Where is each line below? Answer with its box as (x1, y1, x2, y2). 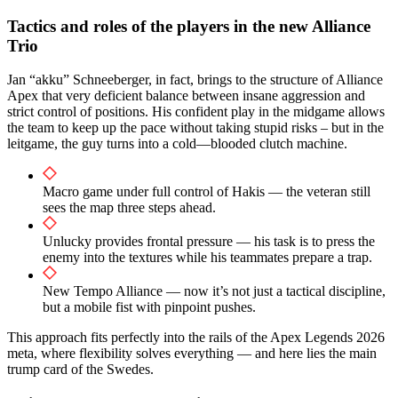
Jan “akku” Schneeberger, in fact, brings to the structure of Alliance (7, 72, 383, 88)
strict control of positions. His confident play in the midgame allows (7, 104, 385, 120)
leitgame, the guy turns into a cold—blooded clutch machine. (7, 136, 347, 152)
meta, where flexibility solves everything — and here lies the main (7, 346, 377, 362)
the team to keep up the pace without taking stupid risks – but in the (7, 120, 384, 136)
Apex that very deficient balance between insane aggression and (7, 88, 365, 104)
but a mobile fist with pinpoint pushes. (43, 299, 256, 315)
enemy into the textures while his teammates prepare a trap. (43, 250, 372, 266)
